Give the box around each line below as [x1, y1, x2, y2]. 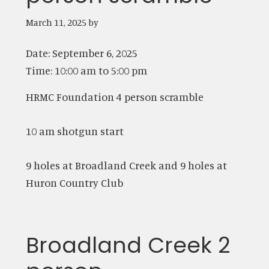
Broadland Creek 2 [25, 229, 231, 261]
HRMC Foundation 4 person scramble [25, 89, 204, 103]
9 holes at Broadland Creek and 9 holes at [25, 158, 227, 172]
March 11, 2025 [25, 16, 86, 28]
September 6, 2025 [52, 46, 138, 59]
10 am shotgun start [25, 124, 124, 138]
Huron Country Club [25, 175, 123, 189]
